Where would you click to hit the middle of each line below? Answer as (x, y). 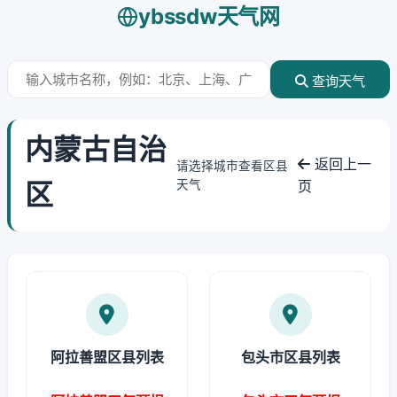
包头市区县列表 (290, 357)
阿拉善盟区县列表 (107, 357)
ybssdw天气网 (209, 16)
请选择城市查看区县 (232, 166)
